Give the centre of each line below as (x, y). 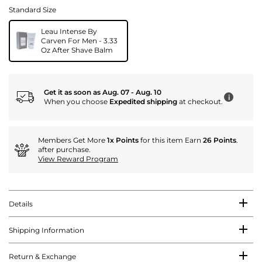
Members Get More (73, 140)
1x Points (123, 140)
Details (21, 204)
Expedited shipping (143, 102)
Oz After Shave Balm (77, 50)
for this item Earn (171, 140)
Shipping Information (46, 230)
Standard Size (32, 10)
